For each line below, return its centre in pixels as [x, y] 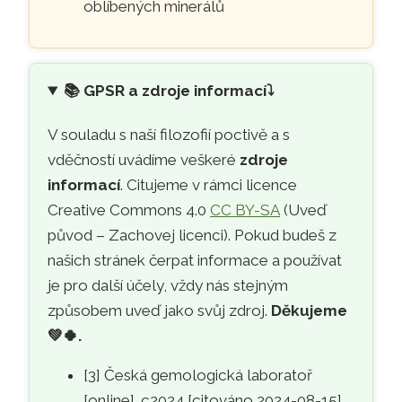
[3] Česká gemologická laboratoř [198, 375]
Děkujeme [310, 310]
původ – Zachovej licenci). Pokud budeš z [192, 235]
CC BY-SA [245, 210]
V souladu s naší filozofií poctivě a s [169, 134]
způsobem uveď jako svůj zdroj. [160, 310]
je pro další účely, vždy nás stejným [168, 285]
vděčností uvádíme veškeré [144, 159]
